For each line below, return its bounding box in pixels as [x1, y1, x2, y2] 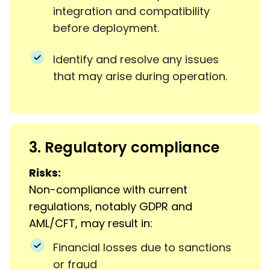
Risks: [29, 165, 61, 180]
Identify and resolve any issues [53, 51, 219, 67]
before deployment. [53, 20, 159, 36]
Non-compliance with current [29, 181, 187, 197]
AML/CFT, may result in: [29, 215, 152, 231]
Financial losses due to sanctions [53, 239, 231, 255]
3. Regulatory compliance [29, 137, 219, 157]
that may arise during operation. [53, 68, 227, 84]
